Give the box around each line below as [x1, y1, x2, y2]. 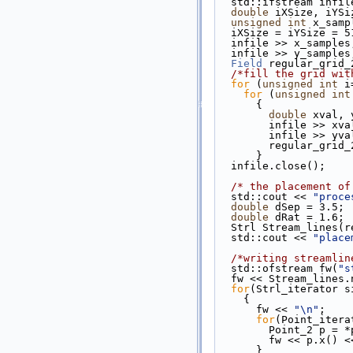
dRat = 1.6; [269, 211, 344, 223]
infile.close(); [231, 160, 325, 172]
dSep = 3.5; [269, 201, 344, 213]
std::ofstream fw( [231, 262, 338, 274]
